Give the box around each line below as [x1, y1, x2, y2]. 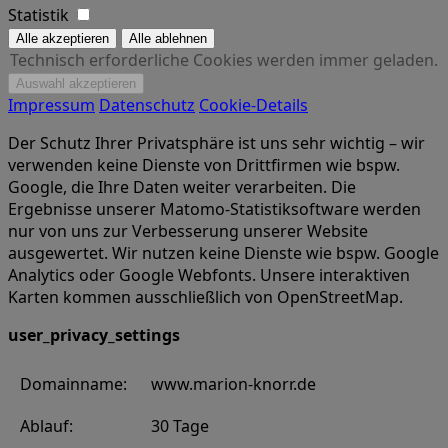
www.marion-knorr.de [151, 372, 316, 395]
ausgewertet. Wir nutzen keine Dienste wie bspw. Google [8, 241, 439, 264]
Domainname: [20, 372, 127, 395]
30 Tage [151, 414, 209, 437]
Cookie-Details [199, 93, 308, 116]
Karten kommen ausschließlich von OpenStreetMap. [8, 285, 403, 308]
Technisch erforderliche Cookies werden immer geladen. [10, 48, 438, 71]
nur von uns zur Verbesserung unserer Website [8, 219, 368, 242]
